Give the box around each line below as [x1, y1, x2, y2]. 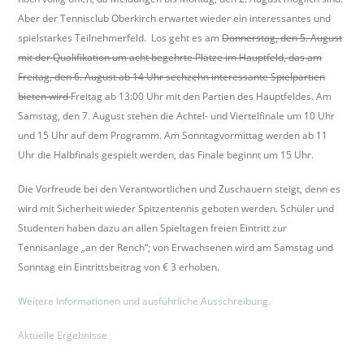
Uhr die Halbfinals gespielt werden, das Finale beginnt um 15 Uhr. [18, 147, 314, 162]
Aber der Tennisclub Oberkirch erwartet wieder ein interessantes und [18, 11, 331, 25]
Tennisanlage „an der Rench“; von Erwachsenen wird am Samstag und [18, 240, 334, 254]
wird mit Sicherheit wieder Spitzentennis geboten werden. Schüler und [18, 201, 335, 215]
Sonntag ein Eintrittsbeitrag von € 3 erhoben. [18, 259, 220, 274]
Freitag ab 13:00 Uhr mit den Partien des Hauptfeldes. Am [71, 89, 332, 103]
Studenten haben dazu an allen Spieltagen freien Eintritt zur [18, 220, 288, 235]
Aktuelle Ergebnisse [18, 327, 108, 342]
